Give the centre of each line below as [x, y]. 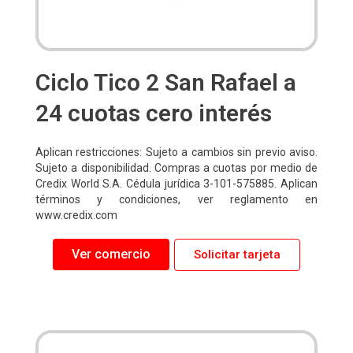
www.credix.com [76, 215]
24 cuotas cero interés [154, 113]
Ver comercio [111, 255]
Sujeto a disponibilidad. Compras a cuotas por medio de [176, 167]
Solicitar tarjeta [237, 254]
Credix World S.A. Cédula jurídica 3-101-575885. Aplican [176, 183]
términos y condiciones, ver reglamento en [176, 199]
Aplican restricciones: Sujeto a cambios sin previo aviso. [176, 152]
